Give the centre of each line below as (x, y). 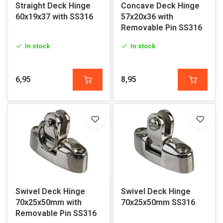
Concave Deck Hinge (160, 6)
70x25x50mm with (49, 202)
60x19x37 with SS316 (54, 17)
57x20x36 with (147, 17)
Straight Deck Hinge (53, 6)
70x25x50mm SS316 (158, 202)
